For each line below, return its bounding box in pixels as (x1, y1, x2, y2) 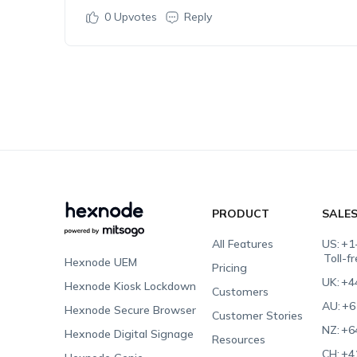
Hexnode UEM (64, 255, 137, 269)
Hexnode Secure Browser (64, 303, 196, 317)
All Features (212, 237, 274, 251)
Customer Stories (212, 308, 304, 323)
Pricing (212, 261, 248, 275)
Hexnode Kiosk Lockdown (64, 279, 196, 293)
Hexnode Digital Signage (64, 327, 194, 341)
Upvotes (110, 10, 157, 24)
